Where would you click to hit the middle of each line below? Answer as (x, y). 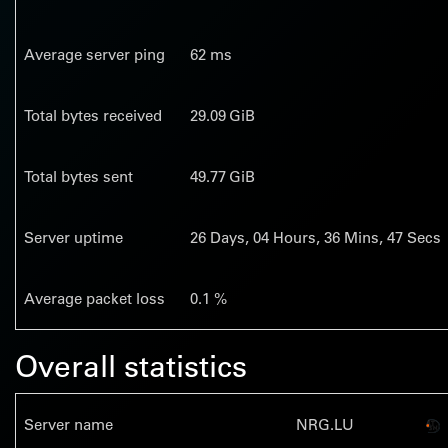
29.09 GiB (222, 115)
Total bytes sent (78, 176)
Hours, (296, 237)
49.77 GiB (222, 176)
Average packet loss (94, 298)
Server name (68, 424)
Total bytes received (93, 115)
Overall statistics (131, 365)
